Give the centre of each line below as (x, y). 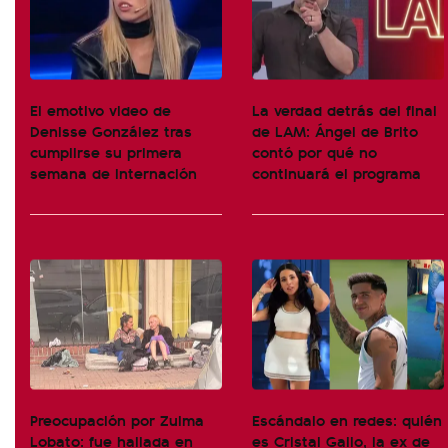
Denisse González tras (111, 130)
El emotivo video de (100, 109)
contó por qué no (314, 151)
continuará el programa (336, 172)
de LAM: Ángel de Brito (335, 130)
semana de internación (113, 172)
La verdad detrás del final (344, 109)
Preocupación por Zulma (117, 419)
